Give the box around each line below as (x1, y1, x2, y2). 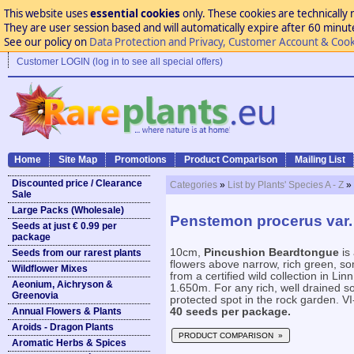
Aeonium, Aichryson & (12, 279, 113, 290)
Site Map (58, 154, 97, 165)
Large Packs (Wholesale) (12, 205, 124, 216)
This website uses (3, 6, 90, 21)
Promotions (115, 154, 167, 165)
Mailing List (295, 154, 345, 165)
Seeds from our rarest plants (12, 247, 141, 258)
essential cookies (89, 6, 180, 21)
